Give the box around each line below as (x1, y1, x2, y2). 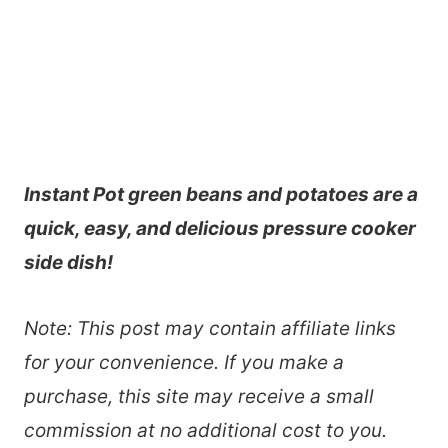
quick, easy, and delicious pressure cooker (24, 216, 416, 240)
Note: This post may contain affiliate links (24, 316, 396, 340)
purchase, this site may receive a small (24, 384, 374, 408)
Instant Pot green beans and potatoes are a (24, 182, 418, 206)
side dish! (24, 250, 113, 274)
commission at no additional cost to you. (24, 418, 387, 442)
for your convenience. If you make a (24, 350, 344, 374)
